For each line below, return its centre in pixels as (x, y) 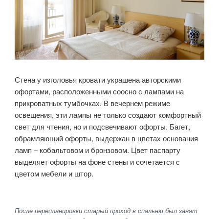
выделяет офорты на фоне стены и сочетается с (97, 161)
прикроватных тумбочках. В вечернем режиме (92, 103)
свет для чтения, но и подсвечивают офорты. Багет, (102, 126)
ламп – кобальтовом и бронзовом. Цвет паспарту (98, 150)
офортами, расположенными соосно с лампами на (99, 91)
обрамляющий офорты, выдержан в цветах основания (106, 138)
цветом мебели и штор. (54, 173)
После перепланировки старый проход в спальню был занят (106, 210)
